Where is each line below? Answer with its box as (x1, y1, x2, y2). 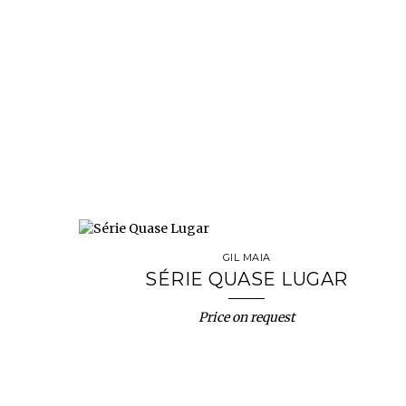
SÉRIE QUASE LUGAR (145, 268, 348, 290)
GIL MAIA (222, 251, 271, 264)
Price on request (198, 309, 295, 325)
